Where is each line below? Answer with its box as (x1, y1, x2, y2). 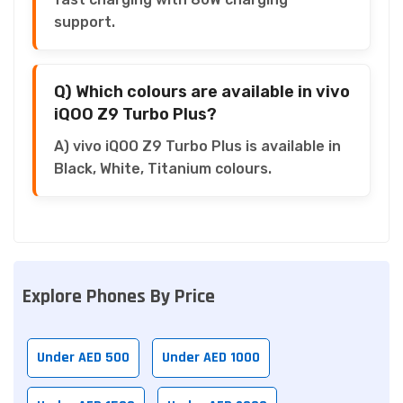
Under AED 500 (37, 347, 130, 367)
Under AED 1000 (162, 347, 260, 367)
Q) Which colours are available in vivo (54, 81, 350, 102)
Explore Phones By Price (22, 283, 215, 309)
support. (54, 13, 115, 31)
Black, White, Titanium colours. (54, 159, 272, 177)
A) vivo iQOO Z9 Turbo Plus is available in (54, 137, 341, 155)
